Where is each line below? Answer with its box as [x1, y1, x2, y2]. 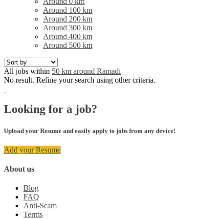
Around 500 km [43, 41, 92, 49]
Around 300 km [43, 23, 92, 32]
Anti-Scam [23, 201, 57, 210]
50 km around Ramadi [52, 66, 121, 75]
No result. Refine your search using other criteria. [4, 75, 155, 84]
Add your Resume [4, 145, 61, 154]
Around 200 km [43, 14, 92, 23]
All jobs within [4, 66, 52, 75]
